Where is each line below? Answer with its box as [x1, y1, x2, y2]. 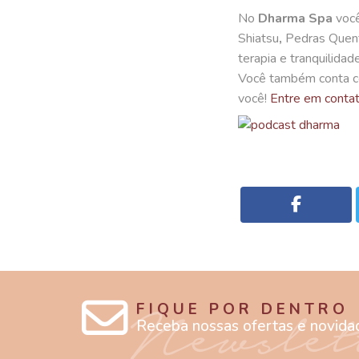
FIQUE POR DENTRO [136, 298, 349, 320]
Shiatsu [238, 30, 279, 47]
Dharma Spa [258, 10, 333, 27]
